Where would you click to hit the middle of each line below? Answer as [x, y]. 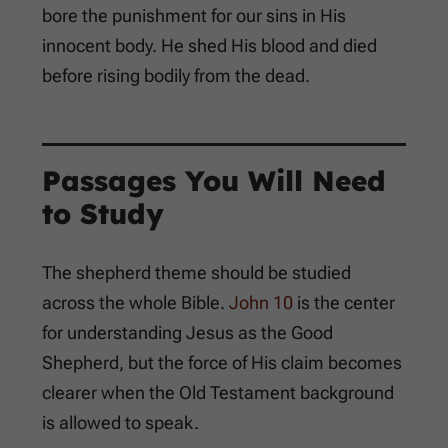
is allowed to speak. [120, 423]
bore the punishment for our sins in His [194, 16]
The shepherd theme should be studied [196, 273]
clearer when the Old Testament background [218, 393]
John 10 [261, 303]
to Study [103, 214]
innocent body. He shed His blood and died [209, 46]
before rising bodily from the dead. [176, 76]
